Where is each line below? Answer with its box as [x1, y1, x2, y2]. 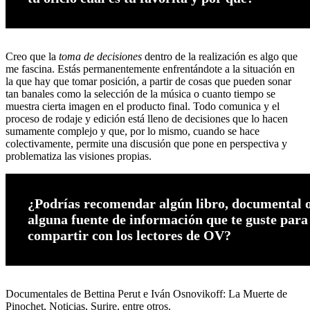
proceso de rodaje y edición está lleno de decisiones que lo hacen [6, 113, 288, 125]
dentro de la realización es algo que [142, 51, 298, 63]
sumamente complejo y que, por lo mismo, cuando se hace [6, 125, 259, 138]
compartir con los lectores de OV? [28, 228, 231, 244]
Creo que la [6, 51, 56, 63]
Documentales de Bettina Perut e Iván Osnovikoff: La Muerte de [6, 288, 287, 300]
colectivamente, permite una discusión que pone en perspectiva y [6, 138, 287, 150]
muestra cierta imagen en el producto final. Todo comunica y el [6, 100, 280, 113]
